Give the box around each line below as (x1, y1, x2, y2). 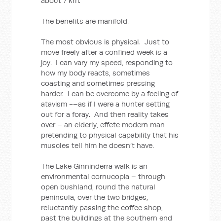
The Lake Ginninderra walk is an (41, 161, 148, 171)
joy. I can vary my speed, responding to (41, 58, 173, 67)
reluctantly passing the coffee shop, (41, 203, 163, 212)
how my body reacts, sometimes (41, 68, 150, 77)
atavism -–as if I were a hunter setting (41, 99, 170, 109)
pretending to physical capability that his (41, 130, 179, 140)
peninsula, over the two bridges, (41, 192, 148, 202)
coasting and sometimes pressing (41, 78, 155, 88)
